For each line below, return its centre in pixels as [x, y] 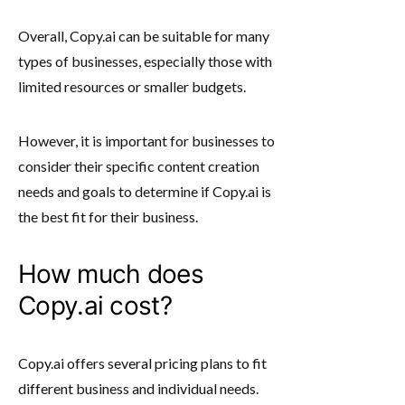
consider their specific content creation [139, 165]
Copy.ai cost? [95, 305]
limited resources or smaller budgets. [132, 86]
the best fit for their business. [108, 216]
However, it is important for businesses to [146, 140]
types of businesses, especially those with [145, 61]
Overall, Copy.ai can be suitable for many [144, 35]
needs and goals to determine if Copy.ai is [145, 191]
